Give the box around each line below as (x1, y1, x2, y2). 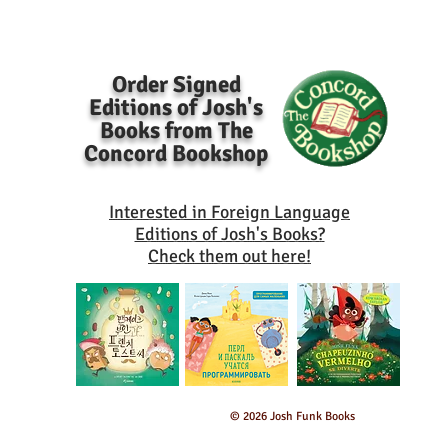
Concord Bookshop (84, 139, 268, 168)
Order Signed (111, 70, 241, 99)
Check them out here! (148, 245, 311, 267)
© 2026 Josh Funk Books (230, 409, 355, 424)
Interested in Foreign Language (109, 201, 350, 223)
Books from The (99, 116, 253, 145)
